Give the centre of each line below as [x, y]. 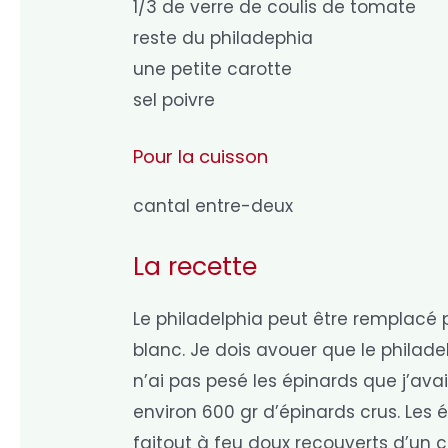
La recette [195, 267]
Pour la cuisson [201, 156]
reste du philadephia [223, 37]
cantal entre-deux [213, 205]
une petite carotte [213, 68]
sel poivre [174, 99]
